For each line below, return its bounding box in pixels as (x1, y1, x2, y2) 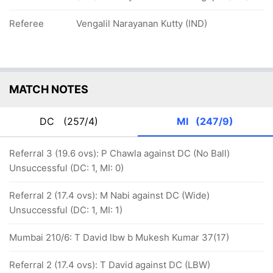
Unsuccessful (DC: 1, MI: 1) (9, 204, 122, 216)
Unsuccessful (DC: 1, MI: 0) (9, 162, 124, 174)
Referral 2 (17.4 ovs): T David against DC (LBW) (9, 259, 210, 271)
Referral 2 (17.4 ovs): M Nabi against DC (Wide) (9, 190, 210, 201)
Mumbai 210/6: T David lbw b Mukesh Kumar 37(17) (9, 232, 229, 243)
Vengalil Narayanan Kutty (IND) (76, 18, 207, 29)
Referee (9, 18, 44, 29)
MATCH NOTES (9, 83, 88, 96)
